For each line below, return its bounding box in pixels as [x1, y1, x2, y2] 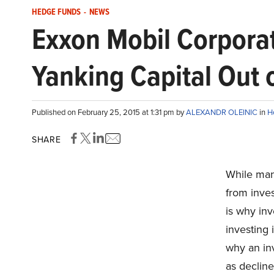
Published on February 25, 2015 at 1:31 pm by [32, 106, 186, 118]
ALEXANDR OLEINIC [186, 106, 259, 118]
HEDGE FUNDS [32, 6, 81, 18]
